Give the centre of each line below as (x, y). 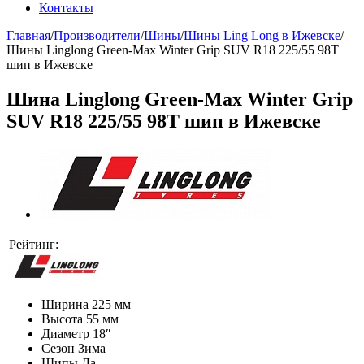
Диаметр (65, 333)
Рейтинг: (39, 244)
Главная (28, 35)
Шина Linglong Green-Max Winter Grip (180, 99)
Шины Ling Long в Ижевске (262, 35)
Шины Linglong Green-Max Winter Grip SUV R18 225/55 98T (173, 50)
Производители (97, 35)
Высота (62, 318)
